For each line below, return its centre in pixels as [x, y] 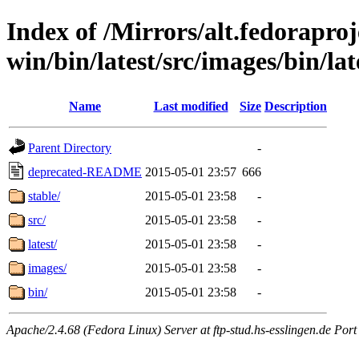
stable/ [44, 196]
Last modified [191, 106]
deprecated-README [85, 171]
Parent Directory [70, 147]
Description [296, 106]
